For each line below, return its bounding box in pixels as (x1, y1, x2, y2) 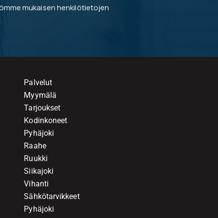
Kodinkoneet (24, 116, 68, 126)
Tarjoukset (24, 103, 61, 113)
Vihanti (24, 179, 49, 189)
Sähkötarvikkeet (24, 192, 80, 201)
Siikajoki (24, 166, 54, 176)
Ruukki (24, 154, 48, 163)
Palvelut (24, 78, 53, 88)
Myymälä (24, 91, 56, 100)
